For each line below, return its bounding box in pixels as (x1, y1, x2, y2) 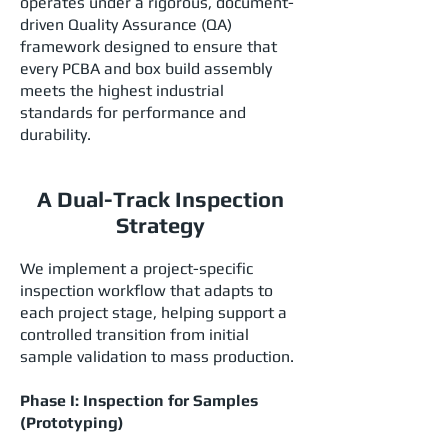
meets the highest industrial (20, 81, 224, 100)
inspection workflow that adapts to (20, 281, 273, 300)
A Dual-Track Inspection (36, 186, 284, 212)
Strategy (115, 212, 205, 238)
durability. (20, 125, 91, 144)
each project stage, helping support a (20, 303, 287, 322)
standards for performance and (20, 103, 246, 122)
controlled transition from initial (20, 325, 249, 344)
